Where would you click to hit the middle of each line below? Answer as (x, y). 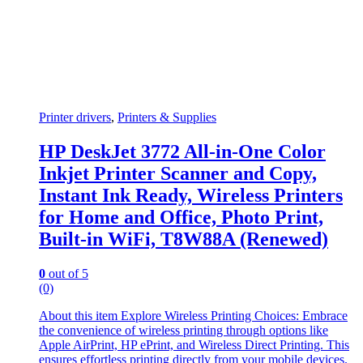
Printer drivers (75, 117)
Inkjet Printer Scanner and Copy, (178, 174)
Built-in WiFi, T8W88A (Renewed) (184, 239)
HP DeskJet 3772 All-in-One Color (182, 152)
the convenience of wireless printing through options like (184, 330)
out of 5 (67, 273)
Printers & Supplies (167, 117)
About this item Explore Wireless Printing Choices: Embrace (193, 316)
